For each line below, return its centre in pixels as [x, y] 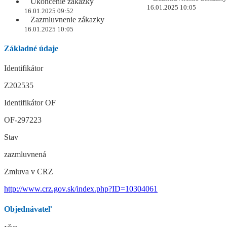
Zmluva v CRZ [29, 172]
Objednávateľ [28, 209]
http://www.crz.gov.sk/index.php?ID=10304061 [81, 189]
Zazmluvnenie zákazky [66, 19]
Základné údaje [31, 49]
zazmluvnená [25, 155]
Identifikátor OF [30, 103]
